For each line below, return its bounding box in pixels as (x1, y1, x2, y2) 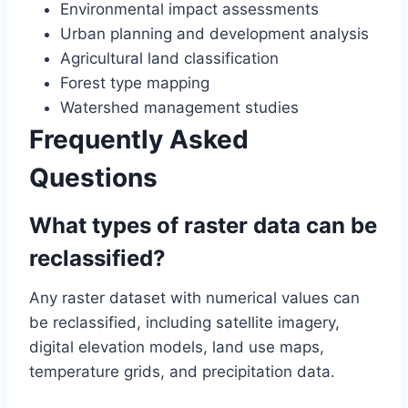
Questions (29, 162, 158, 194)
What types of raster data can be (29, 212, 377, 240)
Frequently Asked (29, 124, 249, 156)
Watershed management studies (60, 98, 299, 117)
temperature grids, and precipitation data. (29, 362, 335, 382)
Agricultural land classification (60, 49, 279, 68)
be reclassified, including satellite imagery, (29, 313, 340, 332)
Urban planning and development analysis (60, 25, 369, 44)
